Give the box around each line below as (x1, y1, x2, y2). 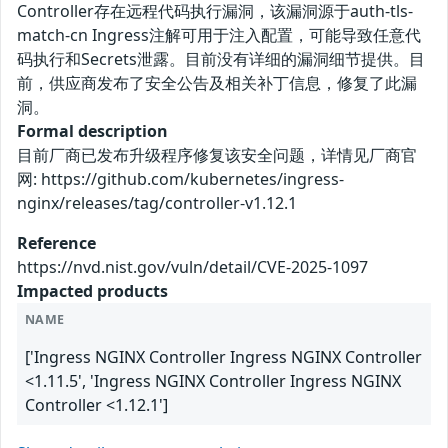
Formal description (17, 119, 168, 142)
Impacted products (17, 279, 168, 302)
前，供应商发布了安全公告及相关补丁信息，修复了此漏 (17, 71, 417, 94)
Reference (17, 231, 96, 254)
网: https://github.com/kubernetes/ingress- (17, 167, 344, 190)
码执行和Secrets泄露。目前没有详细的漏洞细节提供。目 (17, 47, 425, 70)
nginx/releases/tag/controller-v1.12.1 (17, 191, 297, 214)
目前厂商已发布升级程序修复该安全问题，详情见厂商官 (17, 143, 417, 166)
